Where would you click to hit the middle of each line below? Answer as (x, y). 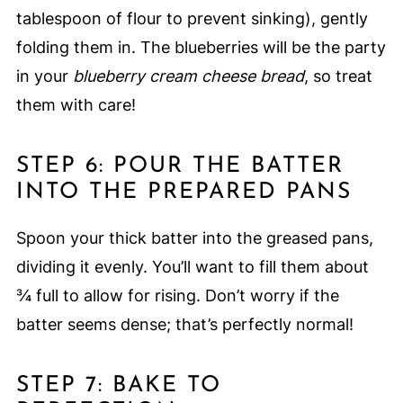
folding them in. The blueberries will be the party (201, 48)
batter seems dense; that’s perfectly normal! (184, 325)
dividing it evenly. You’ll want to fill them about (192, 267)
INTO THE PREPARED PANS (184, 193)
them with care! (76, 105)
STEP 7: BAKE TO (118, 386)
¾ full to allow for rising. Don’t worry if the (177, 296)
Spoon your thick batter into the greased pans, (194, 238)
